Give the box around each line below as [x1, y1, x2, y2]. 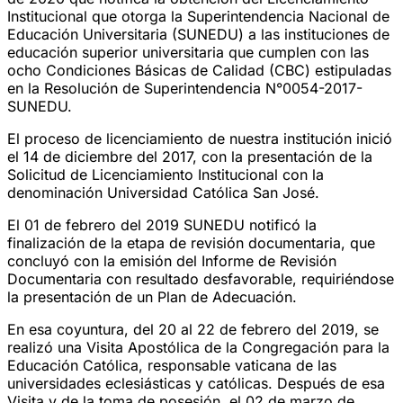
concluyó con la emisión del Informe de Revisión [7, 251, 336, 270]
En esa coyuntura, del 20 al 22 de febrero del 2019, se [7, 319, 379, 338]
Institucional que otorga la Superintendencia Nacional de [7, 6, 390, 25]
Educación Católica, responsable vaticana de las [7, 355, 336, 374]
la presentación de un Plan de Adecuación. [7, 287, 297, 306]
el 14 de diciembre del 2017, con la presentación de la [7, 147, 372, 166]
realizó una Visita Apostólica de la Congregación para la [7, 337, 390, 356]
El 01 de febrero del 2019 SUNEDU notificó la [7, 215, 317, 234]
